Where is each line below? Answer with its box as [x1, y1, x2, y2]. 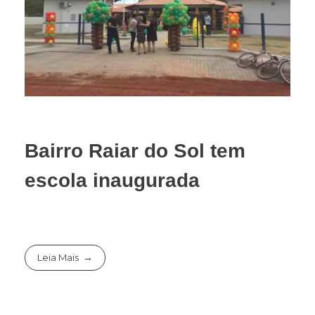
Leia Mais [37, 252, 79, 264]
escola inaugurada [25, 169, 200, 191]
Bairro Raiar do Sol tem [25, 139, 245, 162]
